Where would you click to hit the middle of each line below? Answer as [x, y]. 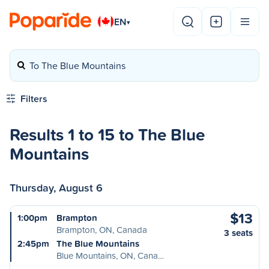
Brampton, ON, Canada [102, 230]
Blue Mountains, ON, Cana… [110, 255]
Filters [34, 98]
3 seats [238, 233]
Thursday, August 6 [56, 187]
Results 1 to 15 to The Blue [107, 134]
